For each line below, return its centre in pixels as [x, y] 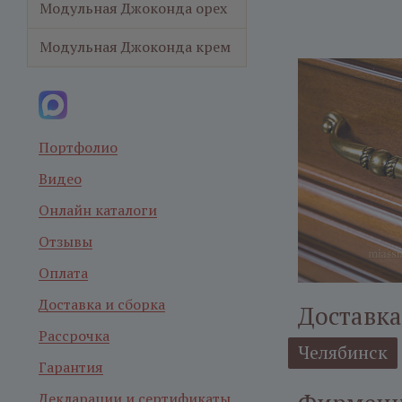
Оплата [63, 273]
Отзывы [66, 241]
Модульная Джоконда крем [135, 47]
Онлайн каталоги [98, 210]
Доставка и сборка [102, 304]
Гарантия [71, 367]
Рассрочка [74, 336]
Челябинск [343, 352]
